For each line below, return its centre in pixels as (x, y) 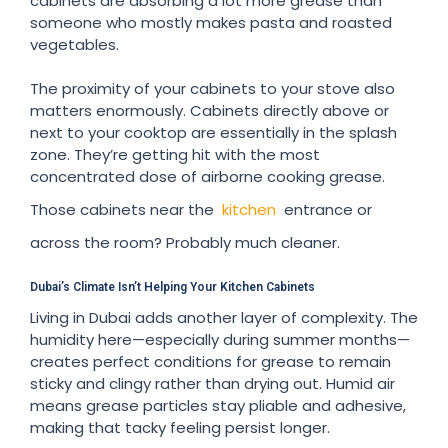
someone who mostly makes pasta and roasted (211, 22)
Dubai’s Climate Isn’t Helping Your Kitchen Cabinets (172, 286)
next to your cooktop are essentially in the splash (213, 132)
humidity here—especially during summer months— (220, 339)
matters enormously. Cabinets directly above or (209, 110)
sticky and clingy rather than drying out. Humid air (212, 383)
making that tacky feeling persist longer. (180, 427)
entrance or (326, 209)
